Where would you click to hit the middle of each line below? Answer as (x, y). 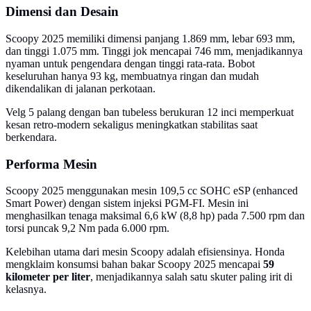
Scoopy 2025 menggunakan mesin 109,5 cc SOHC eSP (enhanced (152, 191)
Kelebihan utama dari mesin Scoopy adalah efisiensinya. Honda (145, 252)
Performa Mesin (51, 164)
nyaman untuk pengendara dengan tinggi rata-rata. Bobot (130, 63)
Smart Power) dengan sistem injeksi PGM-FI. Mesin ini (127, 203)
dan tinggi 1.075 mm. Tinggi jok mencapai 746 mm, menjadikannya (154, 51)
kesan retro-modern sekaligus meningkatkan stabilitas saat (132, 124)
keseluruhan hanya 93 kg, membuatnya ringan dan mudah (132, 76)
